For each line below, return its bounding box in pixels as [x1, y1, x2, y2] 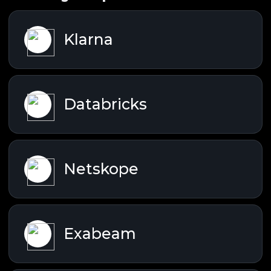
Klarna [64, 30, 113, 49]
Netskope [64, 160, 139, 178]
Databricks [64, 95, 147, 114]
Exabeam [64, 224, 136, 243]
